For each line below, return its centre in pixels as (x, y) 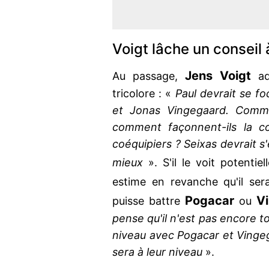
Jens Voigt (218, 76)
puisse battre (149, 201)
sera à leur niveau (157, 252)
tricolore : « (144, 94)
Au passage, (149, 76)
